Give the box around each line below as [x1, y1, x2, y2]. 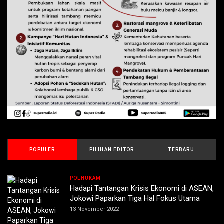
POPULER [29, 147, 55, 153]
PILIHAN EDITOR [89, 147, 134, 153]
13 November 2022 [70, 206, 119, 213]
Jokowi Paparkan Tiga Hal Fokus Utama [70, 194, 200, 203]
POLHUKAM [70, 175, 101, 181]
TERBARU [168, 147, 194, 153]
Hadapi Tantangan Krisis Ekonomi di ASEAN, [70, 184, 214, 193]
